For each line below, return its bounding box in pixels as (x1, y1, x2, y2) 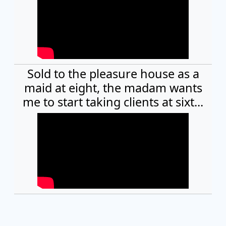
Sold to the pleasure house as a (27, 66, 199, 82)
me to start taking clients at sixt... (23, 94, 203, 110)
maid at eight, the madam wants (24, 80, 202, 96)
